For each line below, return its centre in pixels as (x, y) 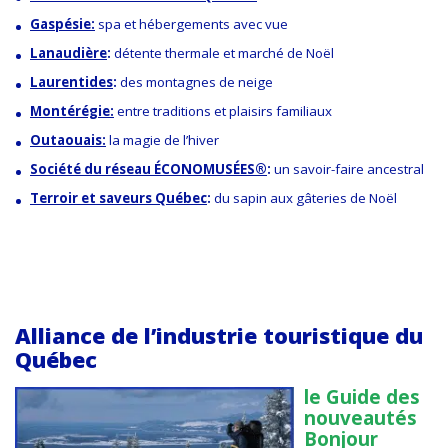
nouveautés (360, 418)
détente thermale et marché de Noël (224, 52)
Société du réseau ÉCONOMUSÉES (142, 168)
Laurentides (71, 81)
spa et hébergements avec (180, 23)
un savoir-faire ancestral (349, 168)
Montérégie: (72, 110)
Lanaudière (68, 52)
